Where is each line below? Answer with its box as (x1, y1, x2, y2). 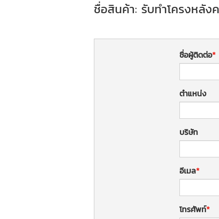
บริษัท (179, 126, 198, 138)
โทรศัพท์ (179, 203, 206, 215)
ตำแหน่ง (179, 87, 206, 99)
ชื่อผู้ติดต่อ (179, 48, 212, 61)
